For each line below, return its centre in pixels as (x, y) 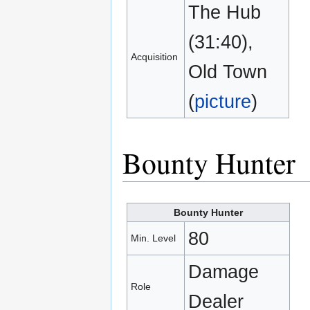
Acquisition (155, 56)
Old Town (228, 71)
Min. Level (154, 238)
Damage (224, 271)
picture (223, 101)
